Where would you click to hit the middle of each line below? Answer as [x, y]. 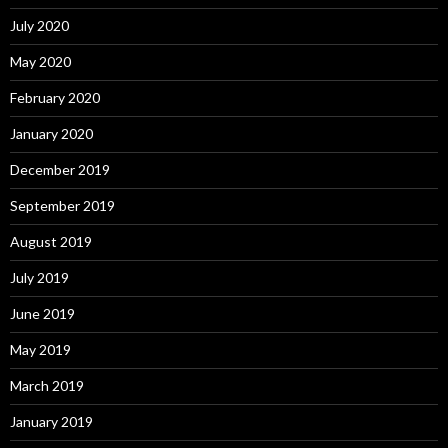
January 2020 [51, 133]
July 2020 [39, 25]
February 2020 [55, 97]
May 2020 [40, 61]
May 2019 [40, 349]
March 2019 [47, 385]
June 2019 [42, 313]
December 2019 [60, 169]
